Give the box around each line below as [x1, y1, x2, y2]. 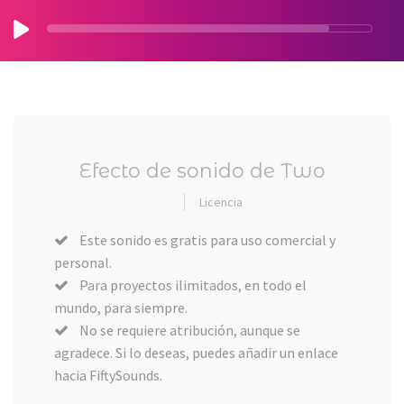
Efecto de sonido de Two [78, 159, 326, 183]
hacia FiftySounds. [54, 366, 162, 384]
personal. [54, 253, 112, 271]
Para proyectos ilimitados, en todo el [69, 276, 307, 294]
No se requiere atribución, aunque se [69, 321, 300, 339]
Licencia [193, 193, 248, 210]
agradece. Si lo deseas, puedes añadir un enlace [54, 344, 338, 362]
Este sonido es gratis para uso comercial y [69, 231, 335, 249]
